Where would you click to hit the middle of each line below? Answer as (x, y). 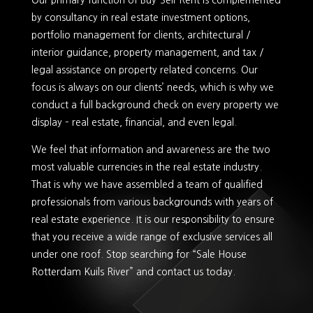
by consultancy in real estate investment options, (140, 18)
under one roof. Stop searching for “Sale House (139, 255)
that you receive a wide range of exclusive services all (152, 237)
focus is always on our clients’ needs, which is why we (152, 88)
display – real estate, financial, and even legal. (134, 123)
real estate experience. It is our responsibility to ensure (153, 220)
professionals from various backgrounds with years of (152, 202)
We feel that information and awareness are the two (151, 150)
